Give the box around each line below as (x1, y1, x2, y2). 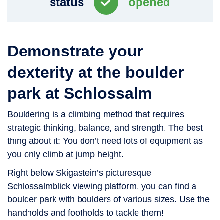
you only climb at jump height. (7, 149, 124, 159)
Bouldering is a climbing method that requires (7, 109, 184, 119)
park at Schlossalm (7, 84, 152, 102)
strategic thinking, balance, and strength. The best (7, 122, 203, 133)
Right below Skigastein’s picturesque (7, 167, 151, 178)
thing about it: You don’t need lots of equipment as (7, 136, 203, 146)
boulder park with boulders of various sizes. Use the (7, 194, 210, 204)
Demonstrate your (7, 42, 143, 60)
